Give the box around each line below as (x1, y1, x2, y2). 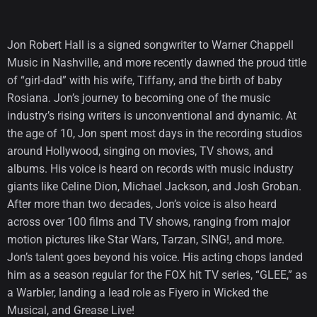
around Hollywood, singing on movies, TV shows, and (7, 144, 273, 158)
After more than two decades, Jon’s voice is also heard (7, 197, 277, 211)
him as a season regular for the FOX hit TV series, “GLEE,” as (7, 267, 307, 282)
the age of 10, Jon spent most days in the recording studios (7, 126, 302, 140)
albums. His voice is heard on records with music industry (7, 161, 294, 175)
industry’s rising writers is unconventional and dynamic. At (7, 108, 296, 122)
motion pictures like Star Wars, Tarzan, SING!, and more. (7, 232, 284, 246)
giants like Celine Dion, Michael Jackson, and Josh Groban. (7, 179, 301, 193)
